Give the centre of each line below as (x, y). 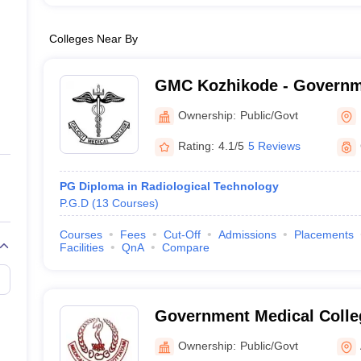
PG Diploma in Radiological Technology (169, 186)
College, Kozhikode (228, 106)
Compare (185, 247)
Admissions (247, 234)
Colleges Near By (93, 39)
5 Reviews (274, 146)
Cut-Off (182, 234)
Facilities (81, 247)
